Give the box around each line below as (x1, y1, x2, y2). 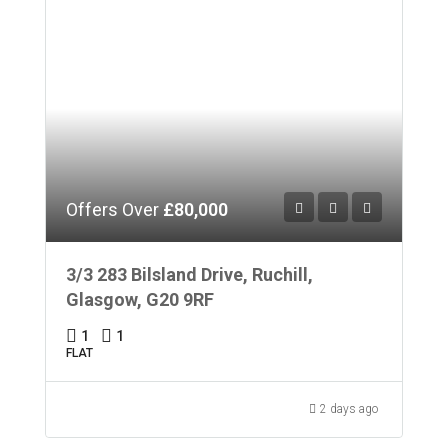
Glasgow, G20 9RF (66, 288, 214, 310)
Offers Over (66, 198, 163, 220)
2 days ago (320, 401, 378, 416)
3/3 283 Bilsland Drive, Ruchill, (66, 263, 313, 285)
